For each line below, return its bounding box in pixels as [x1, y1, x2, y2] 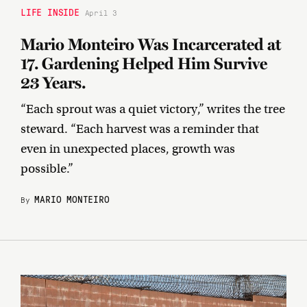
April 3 [89, 7, 118, 19]
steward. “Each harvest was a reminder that [21, 121, 259, 137]
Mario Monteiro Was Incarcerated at [21, 34, 281, 55]
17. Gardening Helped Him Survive [21, 53, 267, 74]
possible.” [21, 161, 73, 177]
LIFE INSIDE [21, 5, 79, 19]
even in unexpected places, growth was [21, 141, 235, 157]
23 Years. [21, 73, 86, 93]
